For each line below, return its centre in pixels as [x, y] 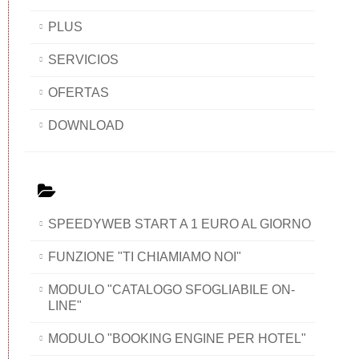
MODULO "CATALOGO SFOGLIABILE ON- [171, 289]
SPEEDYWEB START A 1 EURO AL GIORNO [179, 224]
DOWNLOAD [86, 125]
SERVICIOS [83, 59]
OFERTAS [79, 92]
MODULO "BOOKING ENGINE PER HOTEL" [177, 338]
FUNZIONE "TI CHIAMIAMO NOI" [145, 256]
